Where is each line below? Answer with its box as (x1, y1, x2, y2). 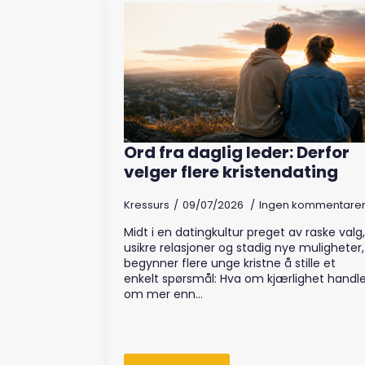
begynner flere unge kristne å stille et (124, 255, 336, 272)
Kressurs (124, 197, 169, 213)
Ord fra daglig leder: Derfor (124, 141, 350, 165)
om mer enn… (124, 286, 203, 303)
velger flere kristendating (124, 161, 338, 184)
